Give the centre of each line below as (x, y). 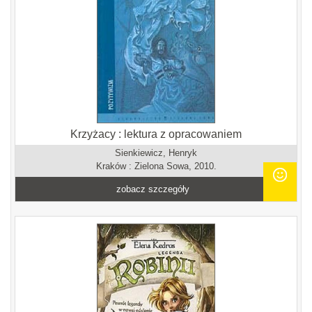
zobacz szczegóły (153, 189)
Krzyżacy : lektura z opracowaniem (156, 134)
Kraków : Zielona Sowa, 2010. (156, 166)
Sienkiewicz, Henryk (156, 153)
